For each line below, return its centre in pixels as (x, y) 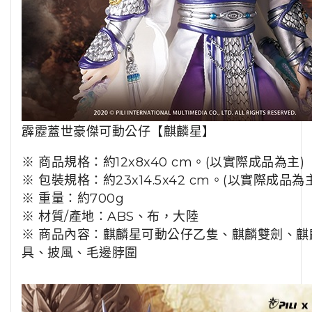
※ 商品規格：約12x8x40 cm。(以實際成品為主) (163, 163)
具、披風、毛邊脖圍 (80, 253)
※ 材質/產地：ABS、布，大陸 (110, 217)
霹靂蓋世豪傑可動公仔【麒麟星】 (118, 132)
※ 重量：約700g (73, 199)
